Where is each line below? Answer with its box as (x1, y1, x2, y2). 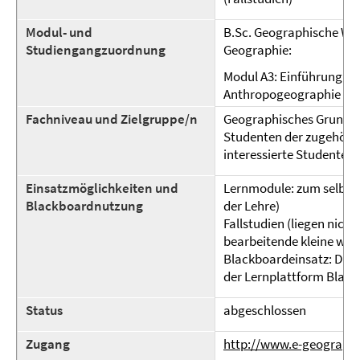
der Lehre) (223, 197, 280, 215)
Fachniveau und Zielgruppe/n (26, 110, 198, 128)
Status (26, 301, 63, 319)
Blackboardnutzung (26, 197, 143, 215)
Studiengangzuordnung (26, 41, 166, 59)
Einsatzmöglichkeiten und (26, 179, 178, 197)
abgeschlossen (223, 301, 306, 319)
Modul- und (26, 23, 92, 41)
